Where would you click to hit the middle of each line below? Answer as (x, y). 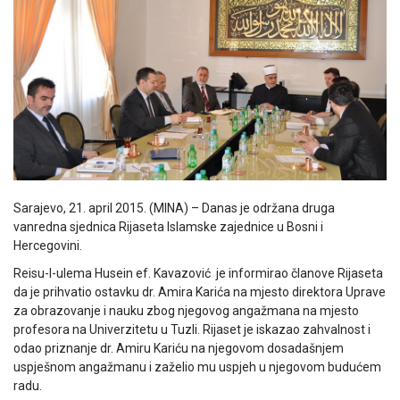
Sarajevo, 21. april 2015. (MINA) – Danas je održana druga (174, 208)
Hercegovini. (48, 245)
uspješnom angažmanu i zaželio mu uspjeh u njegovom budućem (197, 367)
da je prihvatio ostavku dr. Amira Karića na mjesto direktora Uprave (200, 292)
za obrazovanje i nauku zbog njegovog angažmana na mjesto (186, 310)
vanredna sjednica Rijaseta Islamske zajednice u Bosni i (168, 226)
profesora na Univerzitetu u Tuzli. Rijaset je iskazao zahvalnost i (192, 329)
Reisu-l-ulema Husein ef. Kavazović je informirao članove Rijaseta (198, 273)
